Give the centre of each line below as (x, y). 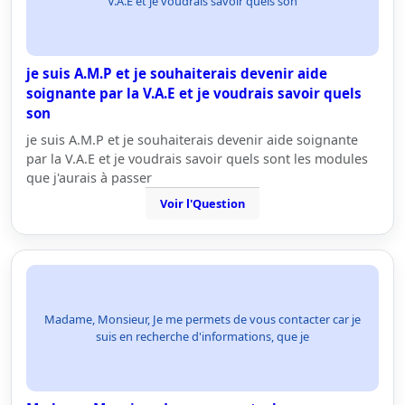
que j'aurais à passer (89, 178)
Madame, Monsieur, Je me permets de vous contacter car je (202, 319)
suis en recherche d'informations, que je (202, 336)
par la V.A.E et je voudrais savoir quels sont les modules (197, 159)
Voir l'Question (202, 203)
